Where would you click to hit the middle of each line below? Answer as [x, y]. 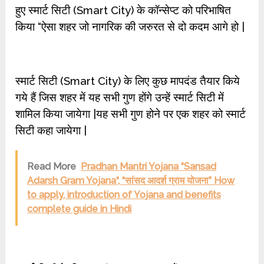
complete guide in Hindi [80, 209]
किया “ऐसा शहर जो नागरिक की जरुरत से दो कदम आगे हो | [130, 27]
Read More [52, 166]
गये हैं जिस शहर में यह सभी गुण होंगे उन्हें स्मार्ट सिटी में [120, 97]
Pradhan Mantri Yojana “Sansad [149, 166]
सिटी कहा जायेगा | [51, 130]
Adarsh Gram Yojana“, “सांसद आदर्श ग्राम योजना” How [131, 181]
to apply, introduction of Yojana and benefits [124, 195]
